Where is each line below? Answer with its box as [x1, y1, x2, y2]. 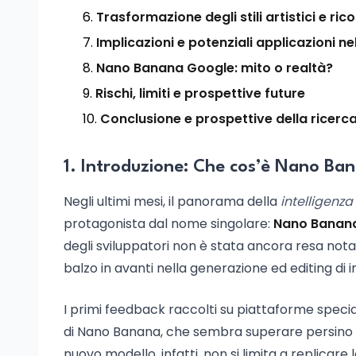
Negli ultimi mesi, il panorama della [64, 192, 281, 211]
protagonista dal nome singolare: [64, 215, 273, 233]
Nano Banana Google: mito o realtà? [96, 59, 333, 77]
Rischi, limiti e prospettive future [95, 84, 305, 103]
